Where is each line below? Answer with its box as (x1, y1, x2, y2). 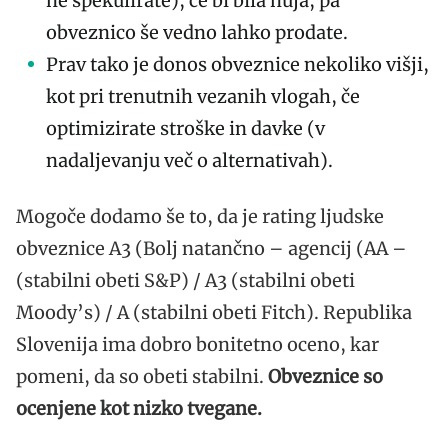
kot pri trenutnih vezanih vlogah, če (46, 84, 360, 108)
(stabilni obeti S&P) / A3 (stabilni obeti (16, 268, 355, 292)
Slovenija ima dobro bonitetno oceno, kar (16, 332, 379, 356)
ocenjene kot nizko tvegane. (16, 396, 262, 420)
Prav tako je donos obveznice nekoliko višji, (46, 52, 429, 76)
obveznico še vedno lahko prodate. (46, 20, 348, 44)
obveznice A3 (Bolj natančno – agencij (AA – (16, 236, 407, 260)
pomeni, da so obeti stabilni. (16, 364, 268, 388)
